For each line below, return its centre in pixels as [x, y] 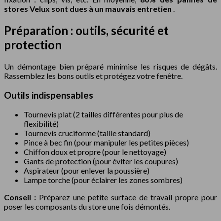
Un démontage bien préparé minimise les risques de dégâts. [110, 66]
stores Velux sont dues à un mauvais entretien [89, 9]
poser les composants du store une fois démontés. [87, 207]
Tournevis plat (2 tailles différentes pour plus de [103, 114]
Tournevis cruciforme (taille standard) [87, 133]
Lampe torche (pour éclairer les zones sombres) [103, 180]
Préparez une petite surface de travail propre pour [128, 197]
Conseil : [21, 197]
